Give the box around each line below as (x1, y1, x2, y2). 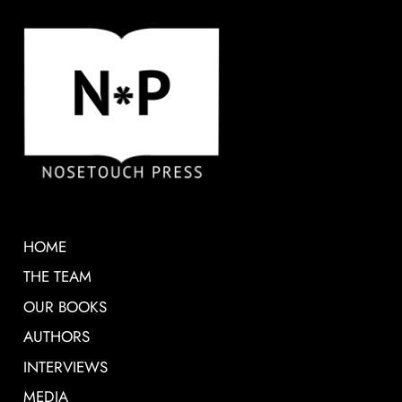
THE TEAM (23, 266, 92, 288)
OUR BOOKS (23, 295, 108, 318)
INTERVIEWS (23, 355, 109, 378)
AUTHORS (23, 326, 91, 348)
